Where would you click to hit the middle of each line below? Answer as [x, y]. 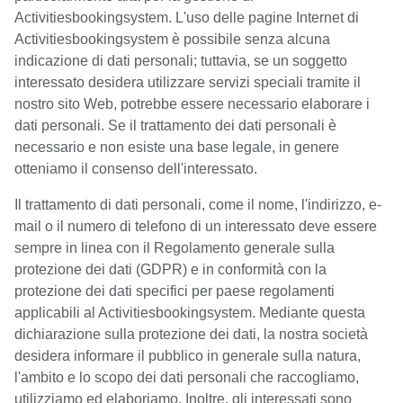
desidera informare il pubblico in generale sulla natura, [188, 356]
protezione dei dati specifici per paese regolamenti [175, 291]
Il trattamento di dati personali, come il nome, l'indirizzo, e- [198, 205]
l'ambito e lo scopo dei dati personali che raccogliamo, [187, 377]
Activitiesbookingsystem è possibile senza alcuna [172, 39]
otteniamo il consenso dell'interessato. [136, 169]
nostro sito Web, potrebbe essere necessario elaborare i [192, 104]
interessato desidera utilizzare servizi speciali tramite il [188, 82]
